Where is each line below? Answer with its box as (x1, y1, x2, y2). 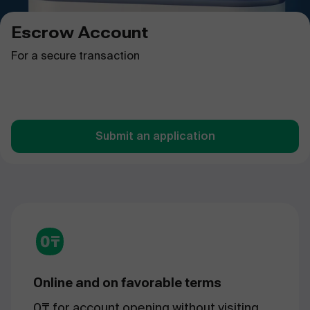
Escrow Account (11, 22, 148, 42)
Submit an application (95, 128, 215, 143)
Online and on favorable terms (33, 275, 221, 290)
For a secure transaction (11, 48, 140, 63)
